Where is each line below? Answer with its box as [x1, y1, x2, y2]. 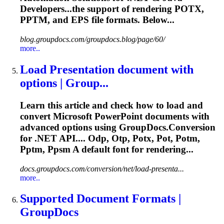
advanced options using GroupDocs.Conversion [20, 121, 215, 132]
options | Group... [20, 76, 108, 89]
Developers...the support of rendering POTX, [20, 3, 204, 14]
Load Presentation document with [20, 62, 193, 76]
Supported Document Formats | [20, 192, 181, 205]
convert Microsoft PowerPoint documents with [20, 110, 209, 121]
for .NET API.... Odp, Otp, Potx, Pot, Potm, [20, 132, 200, 143]
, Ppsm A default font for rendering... [42, 143, 193, 154]
